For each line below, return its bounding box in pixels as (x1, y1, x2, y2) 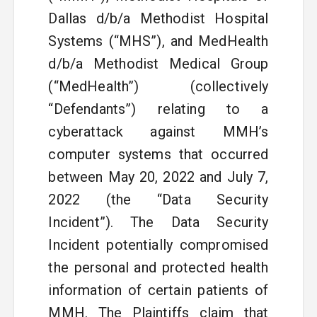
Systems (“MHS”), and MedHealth (48, 33, 269, 50)
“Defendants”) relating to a (48, 100, 269, 117)
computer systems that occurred (48, 146, 269, 163)
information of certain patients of (48, 282, 269, 299)
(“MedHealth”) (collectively (48, 78, 269, 95)
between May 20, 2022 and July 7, (48, 168, 269, 185)
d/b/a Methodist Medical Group (48, 55, 269, 72)
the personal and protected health (48, 259, 269, 276)
